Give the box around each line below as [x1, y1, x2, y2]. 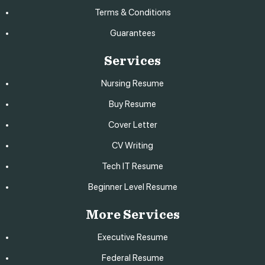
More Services [85, 208, 180, 221]
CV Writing [112, 140, 153, 151]
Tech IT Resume [102, 160, 163, 172]
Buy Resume [109, 98, 156, 109]
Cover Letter [108, 119, 157, 130]
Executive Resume [97, 231, 168, 243]
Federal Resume [101, 252, 164, 263]
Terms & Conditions [94, 7, 171, 18]
